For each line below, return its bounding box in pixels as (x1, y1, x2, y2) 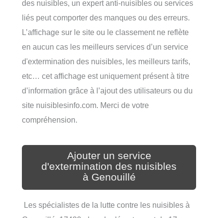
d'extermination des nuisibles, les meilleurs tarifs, (22, 57, 190, 66)
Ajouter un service (67, 150, 151, 162)
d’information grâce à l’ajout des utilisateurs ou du (22, 86, 193, 95)
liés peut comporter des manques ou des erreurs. (22, 13, 190, 22)
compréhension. (22, 115, 77, 125)
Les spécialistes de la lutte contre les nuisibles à (22, 200, 190, 210)
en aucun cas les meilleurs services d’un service (22, 42, 188, 52)
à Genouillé (82, 171, 136, 183)
